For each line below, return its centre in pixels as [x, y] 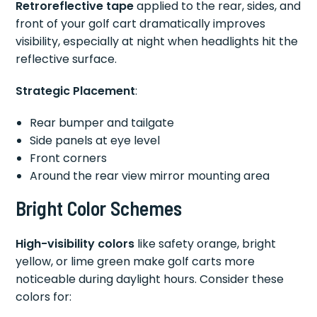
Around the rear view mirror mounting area [150, 176]
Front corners [69, 158]
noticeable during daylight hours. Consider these [150, 279]
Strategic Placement [76, 91]
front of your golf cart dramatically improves [141, 24]
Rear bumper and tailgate [102, 123]
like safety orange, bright [206, 244]
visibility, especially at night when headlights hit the [157, 42]
